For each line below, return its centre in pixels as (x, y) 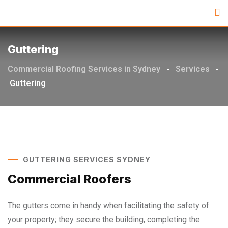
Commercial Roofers (69, 179)
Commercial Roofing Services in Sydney (84, 69)
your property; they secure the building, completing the (104, 220)
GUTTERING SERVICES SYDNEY (87, 160)
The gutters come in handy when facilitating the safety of (108, 205)
